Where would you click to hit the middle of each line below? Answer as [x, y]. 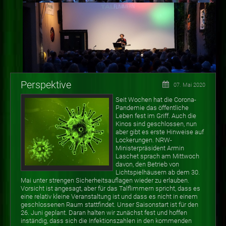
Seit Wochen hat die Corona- [156, 100]
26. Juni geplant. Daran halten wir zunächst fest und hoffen [104, 213]
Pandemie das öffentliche [152, 108]
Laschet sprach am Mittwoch [157, 156]
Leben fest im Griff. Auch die [156, 116]
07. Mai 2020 [189, 85]
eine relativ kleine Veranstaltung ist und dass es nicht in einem [109, 197]
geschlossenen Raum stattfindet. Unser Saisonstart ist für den [109, 205]
